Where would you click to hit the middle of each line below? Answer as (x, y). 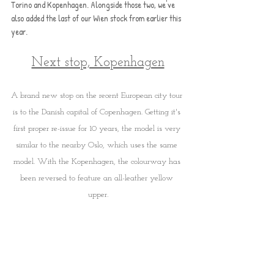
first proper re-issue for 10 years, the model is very (98, 129)
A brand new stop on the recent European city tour (98, 96)
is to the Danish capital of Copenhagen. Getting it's (98, 113)
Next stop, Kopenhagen (98, 63)
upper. (98, 195)
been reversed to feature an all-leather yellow (98, 179)
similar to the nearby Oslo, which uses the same (98, 146)
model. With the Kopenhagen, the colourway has (98, 162)
